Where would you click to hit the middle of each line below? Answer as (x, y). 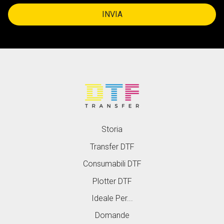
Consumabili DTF (112, 164)
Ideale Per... (112, 198)
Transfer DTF (112, 146)
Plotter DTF (112, 181)
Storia (112, 129)
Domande (112, 215)
